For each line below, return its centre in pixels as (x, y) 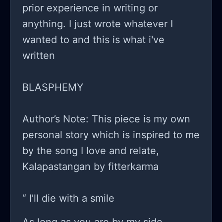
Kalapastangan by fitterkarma (90, 167)
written (39, 56)
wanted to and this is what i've (93, 40)
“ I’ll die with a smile (68, 198)
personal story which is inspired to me (111, 135)
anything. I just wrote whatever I (98, 24)
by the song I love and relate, (91, 151)
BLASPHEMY (53, 87)
